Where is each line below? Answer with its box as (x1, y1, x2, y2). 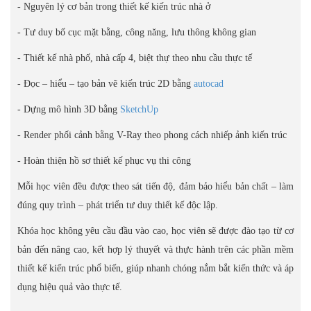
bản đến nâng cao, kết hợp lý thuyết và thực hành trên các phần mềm (17, 244, 294, 255)
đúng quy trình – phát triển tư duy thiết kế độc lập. (17, 200, 218, 210)
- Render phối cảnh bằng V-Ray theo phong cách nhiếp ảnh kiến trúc (17, 130, 287, 140)
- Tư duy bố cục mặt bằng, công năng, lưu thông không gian (17, 27, 256, 37)
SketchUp (120, 104, 158, 115)
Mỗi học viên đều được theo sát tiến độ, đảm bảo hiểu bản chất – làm (17, 181, 294, 192)
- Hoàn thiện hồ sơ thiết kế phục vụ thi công (17, 155, 191, 166)
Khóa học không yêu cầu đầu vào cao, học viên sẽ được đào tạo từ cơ (17, 226, 294, 236)
